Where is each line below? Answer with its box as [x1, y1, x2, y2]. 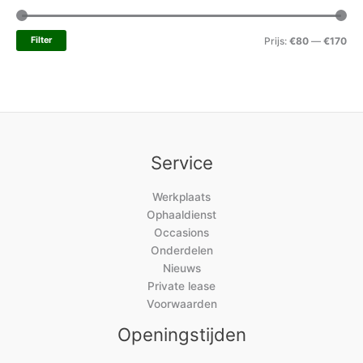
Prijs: [264, 35, 289, 48]
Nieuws [162, 262, 201, 275]
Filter [31, 35, 52, 46]
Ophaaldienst [147, 208, 216, 222]
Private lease [147, 280, 216, 293]
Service [150, 151, 213, 173]
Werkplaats [152, 190, 211, 204]
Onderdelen [150, 244, 213, 258]
